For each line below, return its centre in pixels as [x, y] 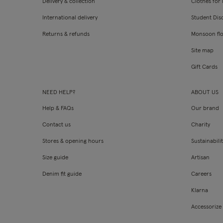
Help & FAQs [58, 109]
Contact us [56, 125]
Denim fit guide [62, 174]
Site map [203, 51]
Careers [202, 174]
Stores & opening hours [73, 141]
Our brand [205, 109]
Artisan [201, 158]
